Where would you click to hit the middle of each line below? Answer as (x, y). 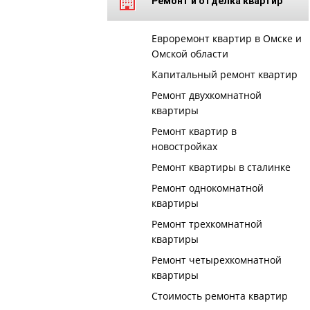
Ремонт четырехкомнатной (216, 260)
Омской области (190, 54)
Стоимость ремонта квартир (219, 296)
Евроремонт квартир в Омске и (226, 38)
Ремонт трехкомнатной (207, 224)
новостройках (184, 146)
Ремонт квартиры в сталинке (221, 167)
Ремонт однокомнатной (207, 188)
